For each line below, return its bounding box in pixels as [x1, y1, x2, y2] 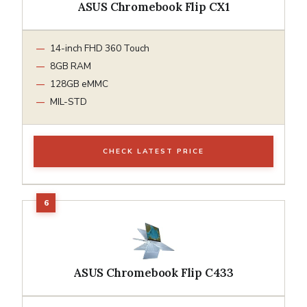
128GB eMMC [50, 77, 108, 90]
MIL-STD [50, 95, 87, 108]
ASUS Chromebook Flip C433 [73, 265, 234, 280]
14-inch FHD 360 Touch [50, 41, 149, 55]
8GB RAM [50, 59, 91, 73]
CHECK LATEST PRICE [103, 146, 204, 156]
